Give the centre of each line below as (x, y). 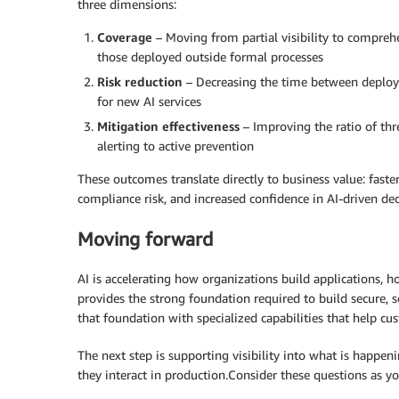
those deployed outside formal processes (210, 57)
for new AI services (149, 102)
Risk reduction (140, 82)
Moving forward (145, 239)
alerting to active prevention (175, 146)
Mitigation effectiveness (168, 126)
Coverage (125, 37)
